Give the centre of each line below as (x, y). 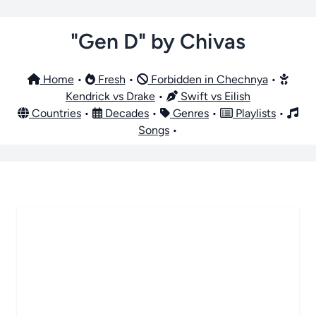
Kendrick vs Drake (110, 96)
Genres (189, 113)
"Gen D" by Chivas (158, 41)
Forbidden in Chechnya (208, 79)
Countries (55, 113)
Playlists (254, 113)
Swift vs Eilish (214, 96)
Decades (126, 113)
